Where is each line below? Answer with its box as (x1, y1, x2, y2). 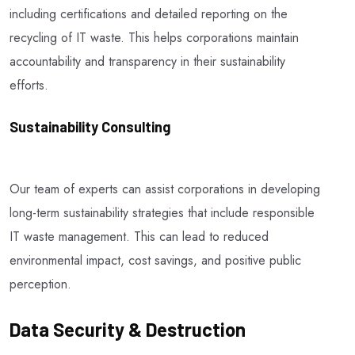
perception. (10, 274, 71, 293)
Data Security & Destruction (10, 317, 246, 341)
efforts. (10, 75, 48, 94)
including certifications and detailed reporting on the (10, 4, 288, 23)
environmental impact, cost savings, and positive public (10, 250, 301, 269)
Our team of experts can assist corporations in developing (10, 179, 320, 198)
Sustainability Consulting (10, 117, 170, 136)
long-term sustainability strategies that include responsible (10, 203, 315, 222)
